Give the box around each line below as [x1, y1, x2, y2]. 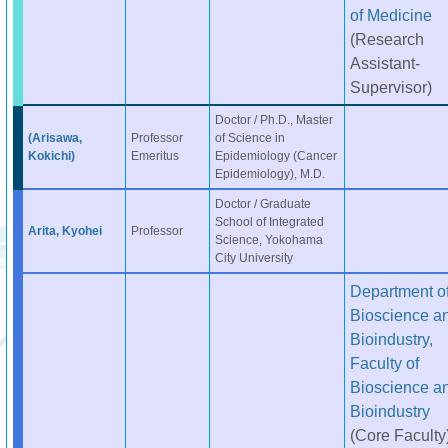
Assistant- [349, 54, 420, 72]
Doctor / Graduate [214, 197, 311, 211]
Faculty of [349, 354, 419, 372]
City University [214, 251, 293, 265]
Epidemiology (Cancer [214, 149, 337, 163]
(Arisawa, [27, 131, 82, 145]
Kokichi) [27, 149, 75, 163]
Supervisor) [349, 78, 432, 96]
